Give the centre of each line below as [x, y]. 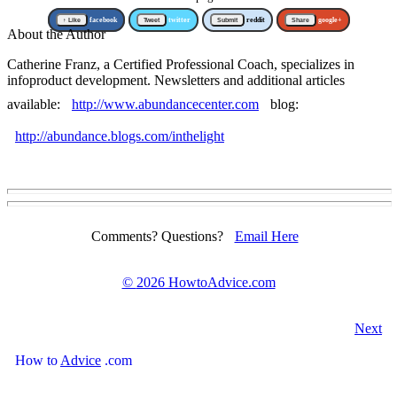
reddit [254, 19]
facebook [102, 19]
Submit [227, 19]
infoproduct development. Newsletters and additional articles [176, 80]
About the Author [56, 34]
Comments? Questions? [159, 237]
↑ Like [71, 19]
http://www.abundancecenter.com [165, 104]
